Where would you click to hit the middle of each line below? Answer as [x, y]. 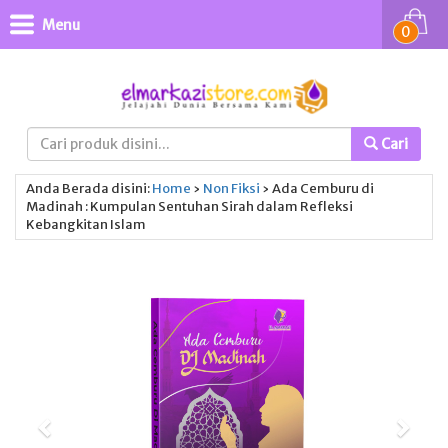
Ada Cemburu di [323, 188]
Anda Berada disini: [88, 188]
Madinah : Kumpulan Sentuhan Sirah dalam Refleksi [189, 206]
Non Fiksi [231, 188]
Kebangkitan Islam [86, 224]
